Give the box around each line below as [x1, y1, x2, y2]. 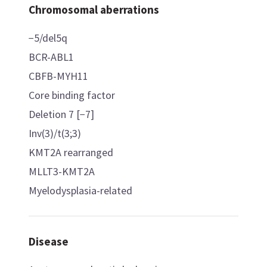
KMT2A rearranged [28, 145, 113, 159]
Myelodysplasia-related [28, 183, 132, 197]
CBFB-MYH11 [28, 69, 88, 83]
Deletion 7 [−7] [28, 107, 94, 121]
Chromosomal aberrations [28, 2, 159, 17]
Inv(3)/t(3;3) [28, 126, 81, 140]
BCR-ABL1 [28, 49, 74, 64]
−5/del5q [28, 30, 67, 45]
